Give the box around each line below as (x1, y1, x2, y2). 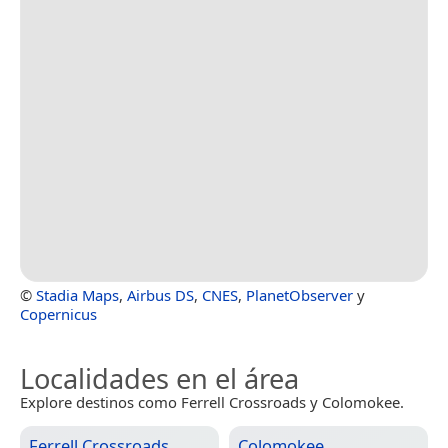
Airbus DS (127, 284, 194, 305)
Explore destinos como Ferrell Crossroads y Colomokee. (20, 391, 404, 412)
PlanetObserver (246, 284, 353, 305)
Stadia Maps (36, 284, 119, 305)
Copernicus (20, 303, 97, 324)
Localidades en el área (20, 359, 299, 397)
